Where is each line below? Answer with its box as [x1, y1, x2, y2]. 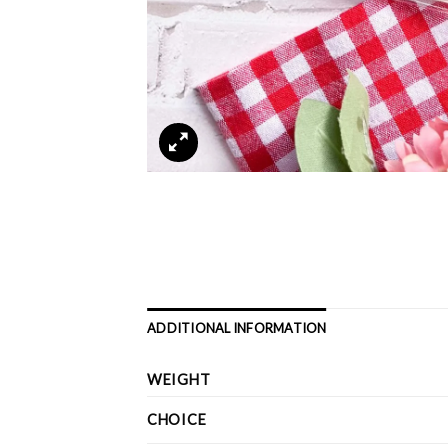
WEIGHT [147, 370, 211, 388]
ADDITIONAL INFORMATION [147, 319, 327, 336]
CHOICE [147, 410, 207, 428]
